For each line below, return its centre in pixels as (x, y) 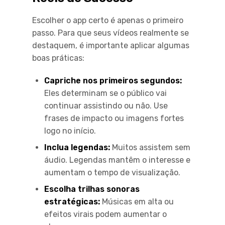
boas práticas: (58, 58)
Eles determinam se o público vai (105, 93)
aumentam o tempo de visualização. (112, 172)
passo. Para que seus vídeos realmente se (110, 33)
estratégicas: (72, 201)
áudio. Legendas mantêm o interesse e (117, 160)
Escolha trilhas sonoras (92, 189)
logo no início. (70, 131)
